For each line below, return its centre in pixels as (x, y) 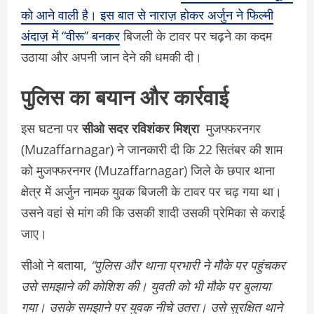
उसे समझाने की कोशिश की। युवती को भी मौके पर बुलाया (146, 286)
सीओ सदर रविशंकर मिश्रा (142, 129)
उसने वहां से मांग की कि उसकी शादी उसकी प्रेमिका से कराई (153, 213)
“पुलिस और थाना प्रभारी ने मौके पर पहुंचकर (188, 265)
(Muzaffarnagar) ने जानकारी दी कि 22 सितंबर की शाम (152, 150)
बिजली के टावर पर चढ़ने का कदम (196, 36)
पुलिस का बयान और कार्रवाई (125, 96)
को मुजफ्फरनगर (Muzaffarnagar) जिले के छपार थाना (148, 171)
